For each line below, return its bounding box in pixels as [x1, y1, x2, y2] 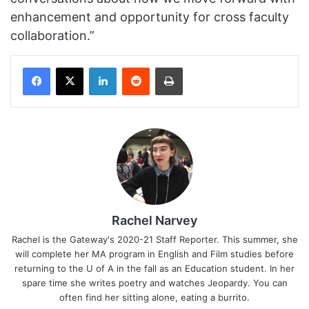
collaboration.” [10, 28, 94, 43]
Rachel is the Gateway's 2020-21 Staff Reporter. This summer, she [11, 234, 298, 246]
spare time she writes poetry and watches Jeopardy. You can [21, 277, 288, 289]
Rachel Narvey [112, 213, 197, 228]
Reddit [149, 61, 177, 73]
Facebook [50, 61, 92, 73]
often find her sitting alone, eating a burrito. [59, 292, 250, 303]
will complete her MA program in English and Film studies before [15, 248, 294, 260]
